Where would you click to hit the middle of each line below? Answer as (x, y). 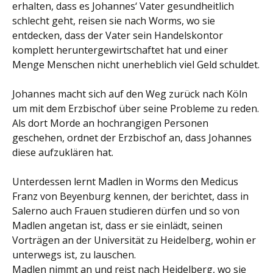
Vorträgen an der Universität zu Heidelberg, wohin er (134, 240)
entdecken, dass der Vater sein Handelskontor (118, 35)
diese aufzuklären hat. (63, 152)
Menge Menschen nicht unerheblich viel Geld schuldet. (136, 65)
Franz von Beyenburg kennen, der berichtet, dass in (130, 196)
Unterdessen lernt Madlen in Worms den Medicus (125, 182)
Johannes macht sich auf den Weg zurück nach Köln (130, 94)
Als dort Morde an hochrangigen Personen (110, 123)
